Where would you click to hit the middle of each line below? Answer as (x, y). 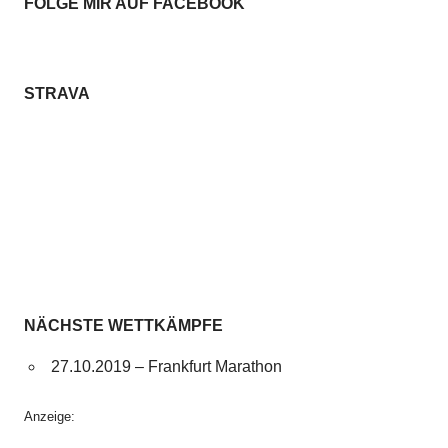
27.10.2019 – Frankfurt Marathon (166, 366)
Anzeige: (49, 416)
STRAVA (57, 93)
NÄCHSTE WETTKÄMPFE (123, 325)
